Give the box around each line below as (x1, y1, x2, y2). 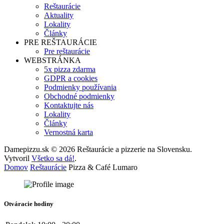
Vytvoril (4, 153, 31, 162)
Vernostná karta (44, 127, 93, 136)
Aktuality (44, 10, 73, 19)
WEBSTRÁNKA (24, 55, 81, 64)
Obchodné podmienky (44, 91, 114, 100)
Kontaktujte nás (44, 100, 93, 109)
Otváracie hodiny (4, 199, 53, 207)
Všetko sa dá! (31, 153, 74, 162)
